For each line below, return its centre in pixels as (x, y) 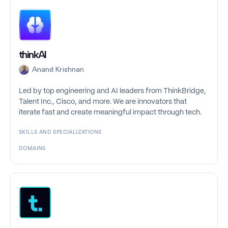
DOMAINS (32, 149)
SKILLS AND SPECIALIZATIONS (60, 133)
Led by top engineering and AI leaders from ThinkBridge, (112, 91)
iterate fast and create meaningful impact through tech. (110, 113)
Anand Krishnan (58, 70)
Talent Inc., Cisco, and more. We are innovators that (103, 102)
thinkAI (33, 55)
